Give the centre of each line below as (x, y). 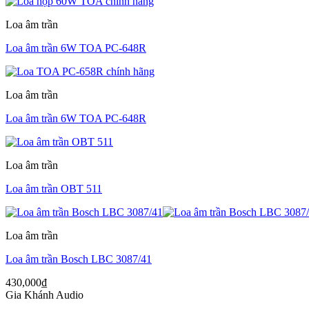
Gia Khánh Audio (44, 295)
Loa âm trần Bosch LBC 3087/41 (79, 259)
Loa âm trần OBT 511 (54, 189)
